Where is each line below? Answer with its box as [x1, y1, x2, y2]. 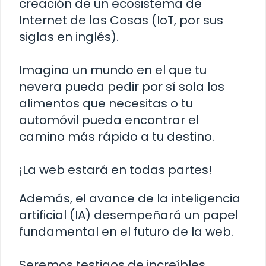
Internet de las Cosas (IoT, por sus [19, 12, 223, 29]
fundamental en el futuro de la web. [19, 223, 233, 240]
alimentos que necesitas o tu [19, 95, 193, 112]
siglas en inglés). [19, 28, 119, 46]
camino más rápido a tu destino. [19, 128, 214, 145]
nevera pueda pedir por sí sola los [19, 78, 224, 96]
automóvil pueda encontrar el [19, 112, 199, 129]
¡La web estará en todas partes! [19, 161, 212, 179]
